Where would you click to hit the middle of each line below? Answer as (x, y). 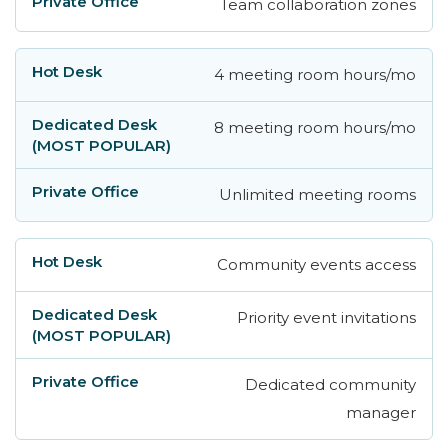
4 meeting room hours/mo (315, 74)
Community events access (316, 264)
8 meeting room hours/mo (315, 127)
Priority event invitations (326, 317)
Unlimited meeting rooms (317, 194)
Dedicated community (330, 384)
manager (381, 412)
